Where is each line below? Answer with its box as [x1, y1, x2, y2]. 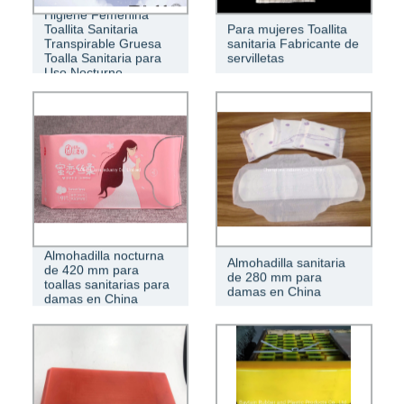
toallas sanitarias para [43, 276, 170, 291]
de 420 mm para [43, 262, 139, 277]
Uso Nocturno [43, 65, 123, 80]
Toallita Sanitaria [43, 22, 138, 37]
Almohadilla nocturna [43, 247, 164, 262]
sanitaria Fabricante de [227, 36, 359, 51]
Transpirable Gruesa [43, 36, 161, 51]
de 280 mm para [227, 269, 322, 284]
